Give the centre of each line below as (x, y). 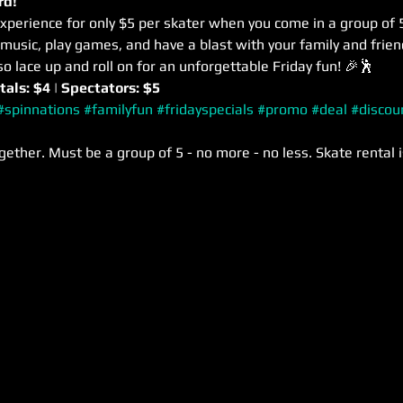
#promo (282, 109)
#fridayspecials (205, 109)
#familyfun (118, 109)
